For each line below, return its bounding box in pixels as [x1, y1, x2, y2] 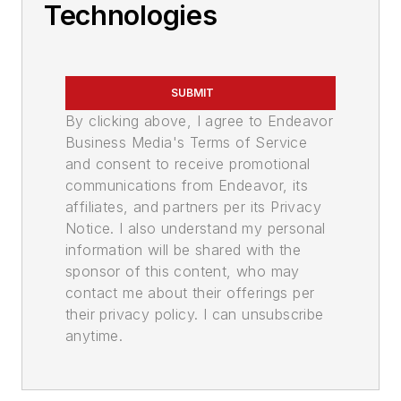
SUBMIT [171, 86, 214, 100]
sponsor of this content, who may [65, 262, 300, 281]
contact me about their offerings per [65, 284, 315, 303]
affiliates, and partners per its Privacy [65, 198, 321, 217]
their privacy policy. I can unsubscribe [65, 305, 324, 324]
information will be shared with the [65, 241, 301, 260]
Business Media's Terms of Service [65, 133, 308, 152]
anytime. [65, 327, 124, 346]
